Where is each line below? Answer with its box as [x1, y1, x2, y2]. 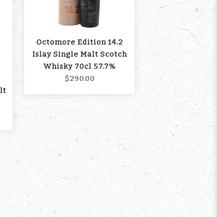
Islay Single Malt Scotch [32, 50, 127, 59]
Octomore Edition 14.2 [36, 38, 123, 47]
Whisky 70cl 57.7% [43, 62, 116, 71]
